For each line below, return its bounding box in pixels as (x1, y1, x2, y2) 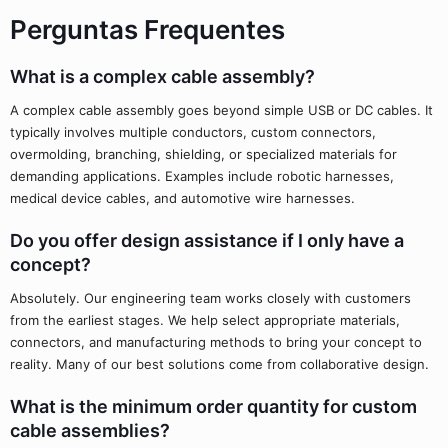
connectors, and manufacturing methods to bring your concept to (10, 334, 422, 350)
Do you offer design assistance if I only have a (10, 230, 404, 251)
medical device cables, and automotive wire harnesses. (10, 190, 355, 206)
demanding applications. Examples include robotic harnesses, (10, 168, 394, 184)
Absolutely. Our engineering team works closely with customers (10, 290, 411, 306)
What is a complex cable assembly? (10, 66, 315, 87)
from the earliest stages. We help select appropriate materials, (10, 312, 400, 328)
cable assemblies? (10, 420, 170, 441)
